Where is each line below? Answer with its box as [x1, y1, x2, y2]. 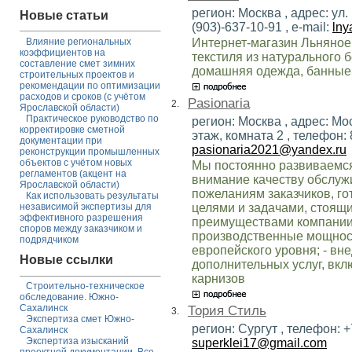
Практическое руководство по [26, 112, 159, 124]
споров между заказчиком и [20, 222, 142, 234]
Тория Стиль [188, 302, 266, 318]
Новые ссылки [20, 253, 113, 267]
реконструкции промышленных [20, 145, 159, 157]
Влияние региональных [26, 35, 131, 47]
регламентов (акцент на [20, 167, 126, 179]
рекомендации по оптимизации [20, 79, 160, 91]
